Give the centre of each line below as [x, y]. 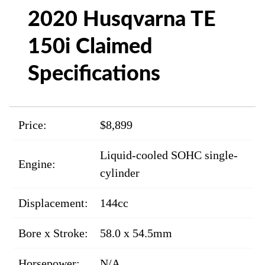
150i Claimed [91, 47]
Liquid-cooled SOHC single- [169, 155]
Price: [33, 125]
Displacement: [53, 203]
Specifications [94, 74]
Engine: [37, 164]
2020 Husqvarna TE [122, 20]
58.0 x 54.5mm [136, 233]
